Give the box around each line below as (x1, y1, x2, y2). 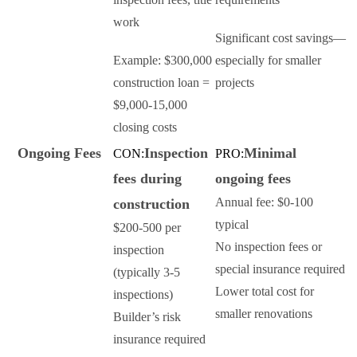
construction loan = (113, 76, 210, 90)
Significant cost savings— (215, 31, 346, 45)
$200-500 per (113, 221, 181, 235)
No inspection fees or (215, 240, 322, 254)
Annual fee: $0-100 (215, 195, 313, 210)
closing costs (113, 120, 177, 135)
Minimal (244, 145, 296, 162)
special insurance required (215, 262, 345, 277)
